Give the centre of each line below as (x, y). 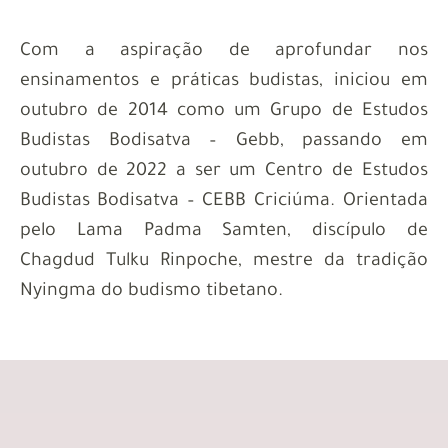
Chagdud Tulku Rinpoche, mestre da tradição (224, 261)
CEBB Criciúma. (272, 201)
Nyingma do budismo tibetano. (151, 291)
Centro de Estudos (346, 171)
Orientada (385, 201)
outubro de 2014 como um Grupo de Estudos (224, 111)
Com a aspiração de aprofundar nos (224, 51)
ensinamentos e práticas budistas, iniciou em (224, 81)
